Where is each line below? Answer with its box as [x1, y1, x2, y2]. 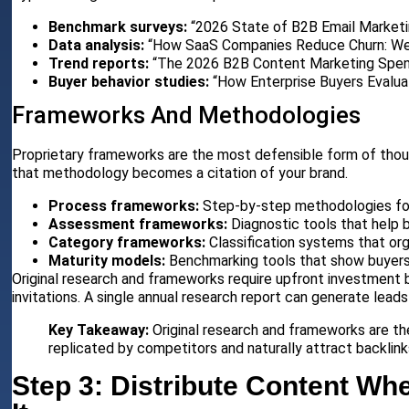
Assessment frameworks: [48, 215, 228, 234]
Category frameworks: [48, 234, 206, 252]
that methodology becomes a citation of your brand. [12, 164, 349, 183]
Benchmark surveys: [48, 18, 188, 37]
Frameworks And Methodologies [12, 101, 362, 130]
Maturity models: [48, 252, 166, 270]
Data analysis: [48, 37, 145, 55]
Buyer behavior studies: [48, 73, 210, 91]
